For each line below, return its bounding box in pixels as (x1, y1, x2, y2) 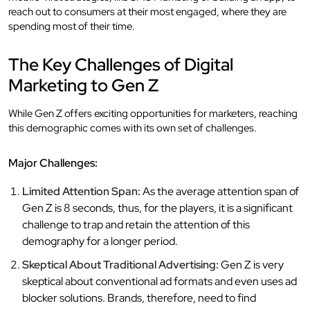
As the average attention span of (140, 183, 299, 199)
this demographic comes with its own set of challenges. (8, 120, 257, 135)
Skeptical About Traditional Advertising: (22, 257, 219, 272)
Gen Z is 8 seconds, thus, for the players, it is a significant (22, 200, 293, 215)
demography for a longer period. (22, 233, 178, 248)
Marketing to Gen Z (8, 73, 158, 97)
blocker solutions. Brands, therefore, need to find (22, 290, 256, 305)
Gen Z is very (219, 257, 284, 272)
